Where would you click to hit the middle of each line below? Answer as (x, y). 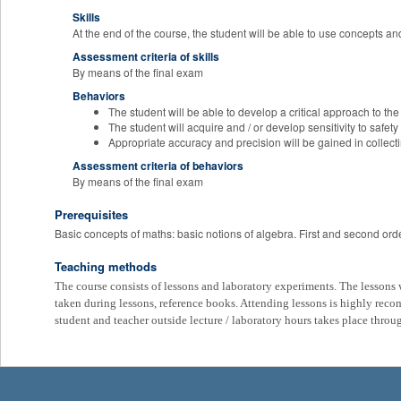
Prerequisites (91, 214)
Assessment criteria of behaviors (158, 166)
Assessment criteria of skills (146, 56)
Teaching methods (106, 266)
